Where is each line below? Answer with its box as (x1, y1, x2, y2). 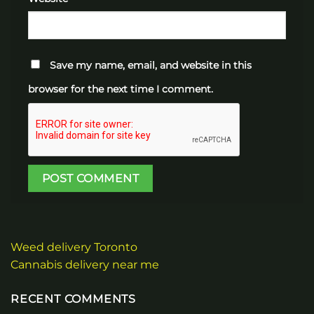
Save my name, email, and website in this (50, 59, 252, 72)
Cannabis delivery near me (11, 258, 159, 272)
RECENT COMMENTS (11, 292, 136, 306)
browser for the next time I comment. (28, 83, 213, 96)
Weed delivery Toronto (11, 240, 137, 254)
